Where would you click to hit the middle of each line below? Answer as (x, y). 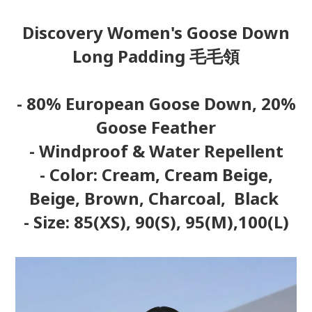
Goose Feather (156, 127)
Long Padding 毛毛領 (156, 56)
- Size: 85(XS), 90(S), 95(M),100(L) (156, 222)
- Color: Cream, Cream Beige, (156, 174)
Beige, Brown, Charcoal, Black (156, 198)
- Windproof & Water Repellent (156, 151)
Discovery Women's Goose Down (156, 32)
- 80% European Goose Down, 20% (156, 103)
